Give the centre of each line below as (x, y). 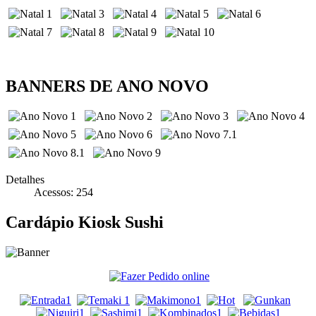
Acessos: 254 (63, 192)
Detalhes (25, 179)
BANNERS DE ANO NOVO (107, 86)
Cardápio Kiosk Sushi (85, 222)
